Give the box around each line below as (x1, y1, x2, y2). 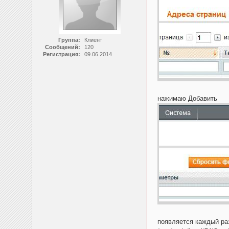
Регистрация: (42, 51, 80, 58)
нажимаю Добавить (157, 95, 217, 103)
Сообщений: (44, 44, 80, 51)
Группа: (58, 37, 80, 43)
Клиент (84, 37, 102, 43)
